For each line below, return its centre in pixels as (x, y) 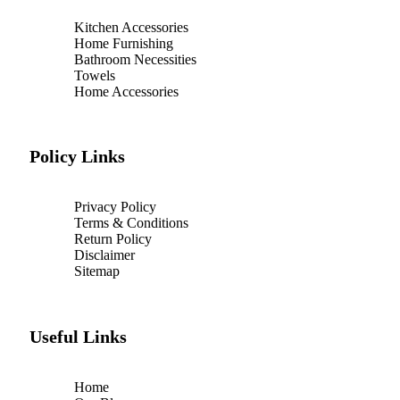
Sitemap (97, 271)
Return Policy (113, 239)
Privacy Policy (115, 207)
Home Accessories (126, 91)
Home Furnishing (124, 43)
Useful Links (78, 337)
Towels (95, 75)
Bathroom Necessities (135, 59)
